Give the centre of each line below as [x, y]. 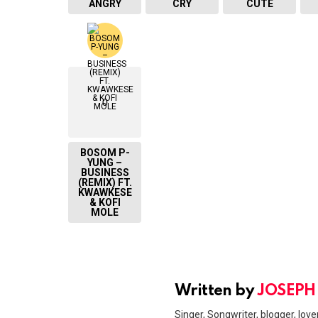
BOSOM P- [105, 153]
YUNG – [105, 163]
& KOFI [105, 203]
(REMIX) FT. [105, 183]
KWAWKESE [105, 193]
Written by [216, 291]
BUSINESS [105, 173]
